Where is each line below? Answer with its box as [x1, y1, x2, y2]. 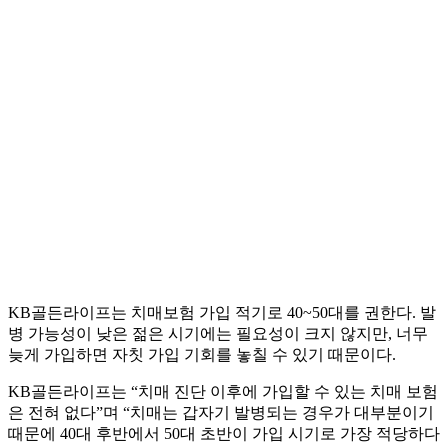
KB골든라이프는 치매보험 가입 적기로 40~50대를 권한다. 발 [8, 304, 436, 322]
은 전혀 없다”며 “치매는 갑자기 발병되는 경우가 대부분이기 [8, 404, 434, 422]
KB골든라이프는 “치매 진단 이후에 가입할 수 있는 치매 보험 [8, 383, 438, 401]
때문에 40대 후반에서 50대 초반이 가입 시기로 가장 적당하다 [8, 425, 440, 443]
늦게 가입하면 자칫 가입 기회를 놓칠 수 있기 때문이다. [8, 346, 396, 364]
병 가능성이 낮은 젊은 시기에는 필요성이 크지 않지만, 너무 [8, 325, 428, 343]
